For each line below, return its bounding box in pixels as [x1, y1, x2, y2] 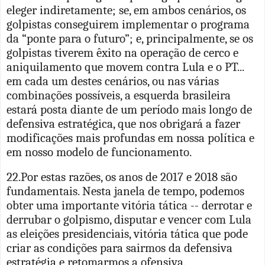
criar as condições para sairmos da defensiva [7, 240, 232, 255]
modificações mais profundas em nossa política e [7, 130, 254, 145]
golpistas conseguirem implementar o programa [7, 17, 250, 31]
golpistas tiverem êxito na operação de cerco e [7, 45, 238, 60]
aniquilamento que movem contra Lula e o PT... [7, 59, 244, 74]
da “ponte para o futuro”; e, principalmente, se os [7, 31, 253, 46]
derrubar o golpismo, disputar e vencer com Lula [7, 212, 251, 227]
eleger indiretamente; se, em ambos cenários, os [7, 2, 246, 17]
